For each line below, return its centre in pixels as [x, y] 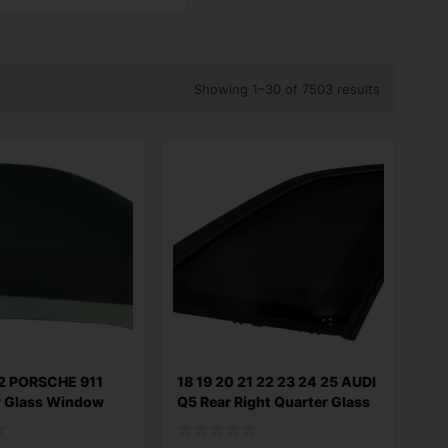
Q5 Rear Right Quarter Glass [273, 402]
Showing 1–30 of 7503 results [287, 89]
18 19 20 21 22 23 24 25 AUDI [276, 382]
